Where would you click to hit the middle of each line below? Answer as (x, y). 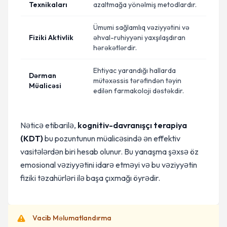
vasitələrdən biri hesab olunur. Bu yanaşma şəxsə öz (109, 152)
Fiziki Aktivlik (51, 37)
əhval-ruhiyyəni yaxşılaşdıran (139, 37)
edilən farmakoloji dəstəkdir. (139, 91)
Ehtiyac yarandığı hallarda (135, 70)
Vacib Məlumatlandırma (72, 218)
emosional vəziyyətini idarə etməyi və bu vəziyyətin (109, 165)
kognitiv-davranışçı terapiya (132, 125)
